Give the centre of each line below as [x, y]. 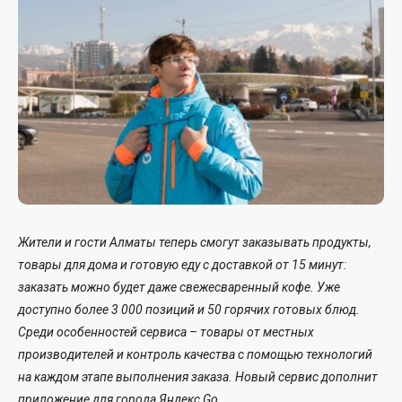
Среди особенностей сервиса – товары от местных [166, 332]
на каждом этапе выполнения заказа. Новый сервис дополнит [198, 376]
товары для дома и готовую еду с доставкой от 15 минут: [182, 264]
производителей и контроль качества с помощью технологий [195, 354]
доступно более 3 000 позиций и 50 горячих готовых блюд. [189, 309]
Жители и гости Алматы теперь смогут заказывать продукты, [195, 242]
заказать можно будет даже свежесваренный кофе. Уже [179, 287]
